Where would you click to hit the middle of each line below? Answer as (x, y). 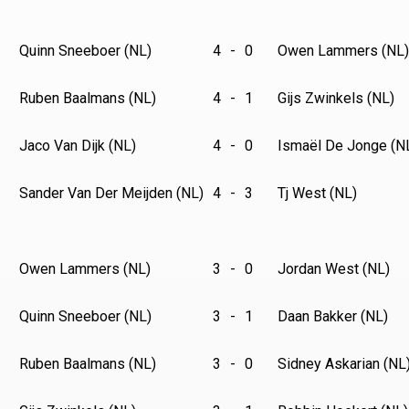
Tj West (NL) (317, 193)
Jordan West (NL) (334, 269)
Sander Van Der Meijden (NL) (111, 193)
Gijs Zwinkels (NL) (336, 98)
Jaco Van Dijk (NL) (78, 146)
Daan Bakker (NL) (333, 316)
